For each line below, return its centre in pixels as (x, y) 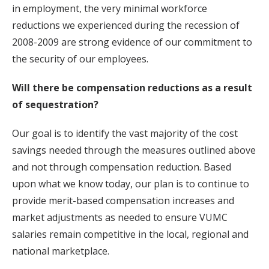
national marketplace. (61, 251)
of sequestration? (55, 104)
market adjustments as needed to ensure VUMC (120, 217)
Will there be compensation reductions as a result (132, 88)
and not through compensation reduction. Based (122, 167)
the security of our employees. (80, 59)
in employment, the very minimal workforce (110, 8)
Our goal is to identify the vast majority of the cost (125, 133)
